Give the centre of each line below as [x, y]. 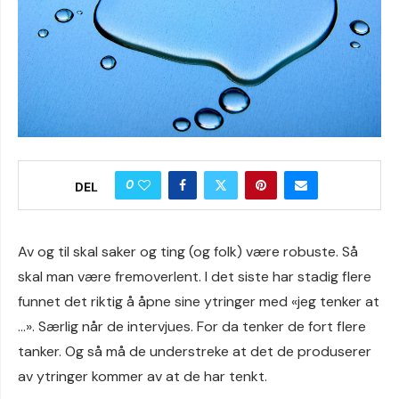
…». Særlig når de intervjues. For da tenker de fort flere [192, 326]
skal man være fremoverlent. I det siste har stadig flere [195, 277]
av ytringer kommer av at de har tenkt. [142, 376]
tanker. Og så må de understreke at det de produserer [195, 351]
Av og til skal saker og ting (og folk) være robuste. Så [188, 252]
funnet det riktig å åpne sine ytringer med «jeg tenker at [199, 301]
